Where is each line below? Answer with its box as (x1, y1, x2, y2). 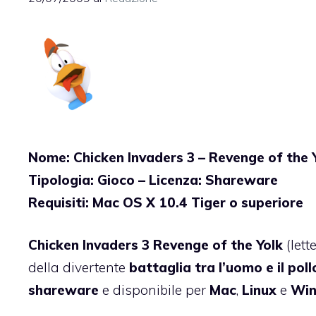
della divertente (28, 259, 129, 276)
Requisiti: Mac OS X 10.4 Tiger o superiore (28, 193, 303, 211)
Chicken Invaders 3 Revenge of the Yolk (28, 236, 283, 254)
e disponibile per (99, 281, 209, 299)
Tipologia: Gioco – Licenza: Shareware (28, 171, 278, 188)
